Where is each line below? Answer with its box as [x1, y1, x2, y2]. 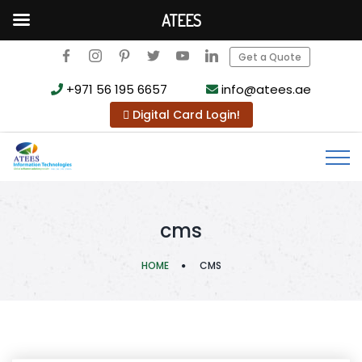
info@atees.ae [218, 81, 311, 98]
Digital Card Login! [128, 107, 240, 123]
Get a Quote [238, 50, 301, 64]
